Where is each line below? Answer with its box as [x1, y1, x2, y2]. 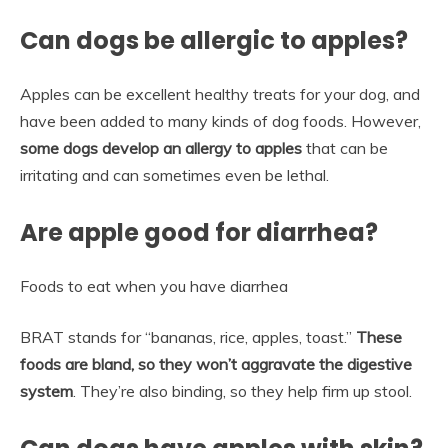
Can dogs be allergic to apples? [20, 23, 408, 57]
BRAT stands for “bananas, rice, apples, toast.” [20, 326, 356, 347]
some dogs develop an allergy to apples [20, 137, 302, 158]
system [20, 380, 73, 401]
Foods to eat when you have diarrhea [20, 275, 288, 296]
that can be [302, 137, 388, 158]
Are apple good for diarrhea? [20, 215, 378, 249]
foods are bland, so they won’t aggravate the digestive [20, 353, 412, 374]
